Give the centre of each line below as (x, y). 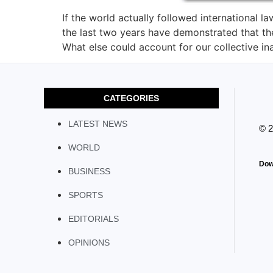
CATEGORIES (131, 98)
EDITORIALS (94, 219)
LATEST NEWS (98, 124)
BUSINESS (89, 172)
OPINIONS (89, 243)
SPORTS (86, 195)
